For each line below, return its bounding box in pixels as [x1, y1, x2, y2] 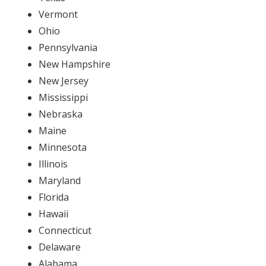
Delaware [38, 240, 81, 254]
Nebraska [38, 107, 83, 121]
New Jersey [38, 74, 88, 87]
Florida [38, 190, 69, 204]
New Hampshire [38, 57, 110, 71]
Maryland [38, 173, 81, 187]
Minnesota [38, 140, 87, 154]
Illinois [38, 157, 68, 170]
